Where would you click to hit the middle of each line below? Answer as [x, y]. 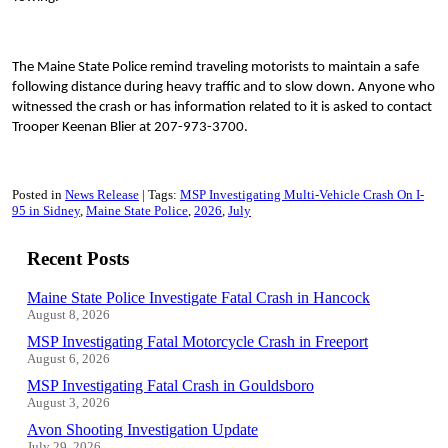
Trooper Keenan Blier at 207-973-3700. [130, 128]
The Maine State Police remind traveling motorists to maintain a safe [215, 68]
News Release [102, 195]
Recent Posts [78, 258]
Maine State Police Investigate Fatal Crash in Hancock [198, 297]
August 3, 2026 [68, 402]
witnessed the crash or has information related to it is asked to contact [222, 108]
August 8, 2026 [68, 314]
